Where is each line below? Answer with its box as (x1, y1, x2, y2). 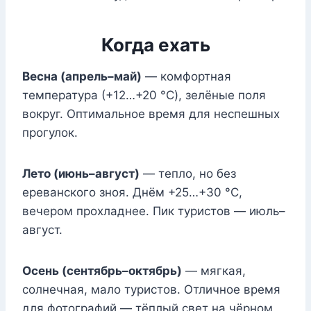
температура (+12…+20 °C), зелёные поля (22, 88, 266, 103)
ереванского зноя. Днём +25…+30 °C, (22, 185, 242, 200)
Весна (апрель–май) (22, 69, 142, 84)
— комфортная (142, 69, 231, 84)
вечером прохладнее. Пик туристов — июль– (22, 204, 285, 219)
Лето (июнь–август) (22, 167, 140, 181)
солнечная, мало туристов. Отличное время (22, 283, 280, 297)
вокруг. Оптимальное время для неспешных (22, 107, 280, 121)
